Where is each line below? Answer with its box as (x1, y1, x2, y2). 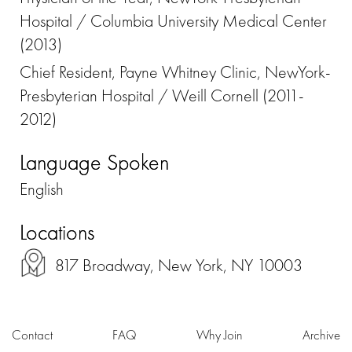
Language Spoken (20, 148, 169, 177)
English (20, 178, 64, 201)
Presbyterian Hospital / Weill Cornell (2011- (20, 84, 304, 108)
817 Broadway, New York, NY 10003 (55, 254, 302, 277)
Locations (20, 218, 94, 247)
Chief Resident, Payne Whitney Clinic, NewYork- (20, 60, 331, 84)
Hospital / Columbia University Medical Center (20, 9, 327, 33)
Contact (12, 326, 53, 344)
